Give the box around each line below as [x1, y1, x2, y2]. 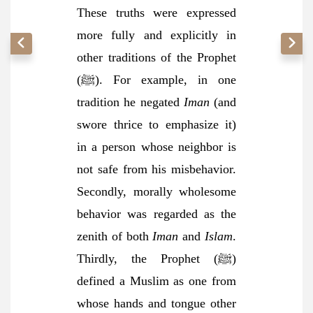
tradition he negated [77, 95, 184, 109]
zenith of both [77, 229, 153, 243]
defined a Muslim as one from [77, 274, 236, 288]
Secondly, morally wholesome [77, 184, 236, 198]
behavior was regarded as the [77, 207, 236, 221]
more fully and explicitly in [77, 28, 236, 42]
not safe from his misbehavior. [77, 162, 236, 176]
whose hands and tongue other [77, 296, 236, 310]
